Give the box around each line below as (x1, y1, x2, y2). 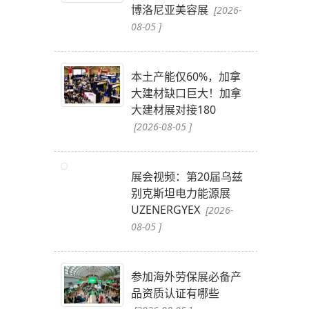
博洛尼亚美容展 (130, 2, 211, 18)
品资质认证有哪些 (130, 286, 219, 301)
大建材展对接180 (130, 102, 216, 118)
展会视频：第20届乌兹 (130, 169, 243, 185)
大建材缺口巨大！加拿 (130, 86, 241, 101)
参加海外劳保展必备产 (130, 269, 241, 285)
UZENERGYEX (130, 202, 203, 218)
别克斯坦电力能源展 (130, 186, 230, 201)
